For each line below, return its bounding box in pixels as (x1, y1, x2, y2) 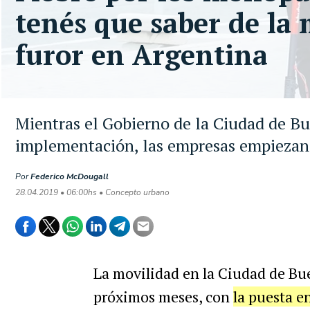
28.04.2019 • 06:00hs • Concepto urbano (15, 187, 170, 198)
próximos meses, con (93, 286, 233, 307)
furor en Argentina (15, 36, 268, 73)
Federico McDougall (30, 171, 109, 182)
